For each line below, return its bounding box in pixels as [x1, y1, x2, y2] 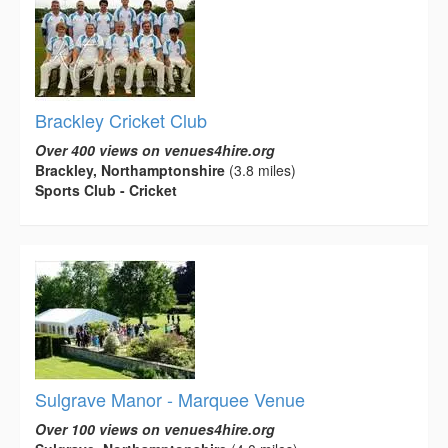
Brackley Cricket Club [35, 106, 207, 133]
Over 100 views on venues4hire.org [35, 418, 275, 439]
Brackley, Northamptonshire [35, 159, 225, 180]
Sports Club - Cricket [35, 179, 177, 200]
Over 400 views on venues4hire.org [35, 139, 275, 160]
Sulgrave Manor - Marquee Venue [35, 385, 305, 412]
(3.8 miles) [225, 159, 296, 180]
